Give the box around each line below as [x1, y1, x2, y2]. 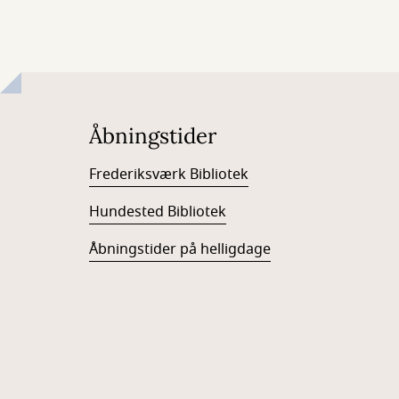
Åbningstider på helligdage [89, 239, 271, 260]
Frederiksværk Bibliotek [89, 164, 248, 185]
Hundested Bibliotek [89, 201, 226, 223]
